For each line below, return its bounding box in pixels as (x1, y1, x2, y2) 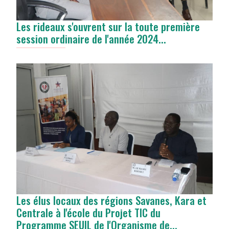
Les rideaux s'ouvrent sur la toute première (16, 18, 200, 35)
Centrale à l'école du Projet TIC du (16, 204, 161, 221)
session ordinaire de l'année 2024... (16, 31, 166, 47)
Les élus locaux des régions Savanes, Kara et (16, 192, 207, 209)
